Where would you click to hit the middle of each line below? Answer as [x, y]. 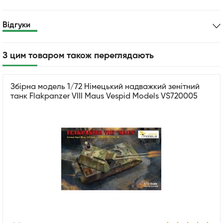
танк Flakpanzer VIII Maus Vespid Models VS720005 [104, 96]
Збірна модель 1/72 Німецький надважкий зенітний [105, 87]
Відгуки [16, 25]
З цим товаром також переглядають [78, 56]
